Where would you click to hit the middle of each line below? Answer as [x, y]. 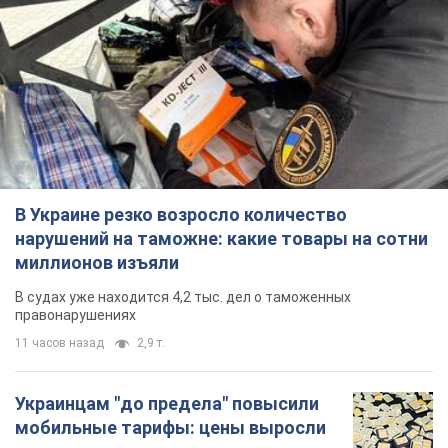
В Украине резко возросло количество [181, 215]
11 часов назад [59, 343]
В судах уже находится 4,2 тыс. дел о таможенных [183, 297]
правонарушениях [75, 315]
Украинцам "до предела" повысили [167, 404]
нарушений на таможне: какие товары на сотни [221, 239]
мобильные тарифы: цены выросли [170, 428]
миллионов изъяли [97, 263]
